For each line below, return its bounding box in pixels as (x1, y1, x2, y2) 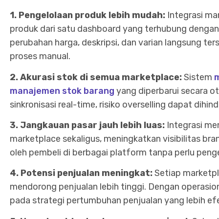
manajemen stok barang (10, 85, 114, 96)
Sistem (184, 71, 214, 83)
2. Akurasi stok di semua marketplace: (10, 71, 184, 83)
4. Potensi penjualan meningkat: (10, 168, 154, 179)
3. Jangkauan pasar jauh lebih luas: (10, 119, 167, 131)
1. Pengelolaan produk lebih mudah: (10, 10, 165, 21)
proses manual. (10, 51, 70, 62)
